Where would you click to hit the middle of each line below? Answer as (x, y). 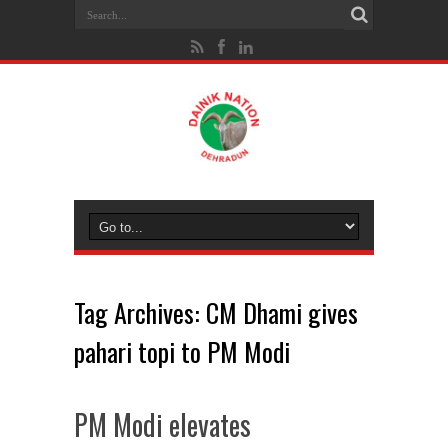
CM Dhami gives (282, 312)
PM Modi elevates (162, 424)
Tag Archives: (140, 312)
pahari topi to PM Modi (182, 351)
